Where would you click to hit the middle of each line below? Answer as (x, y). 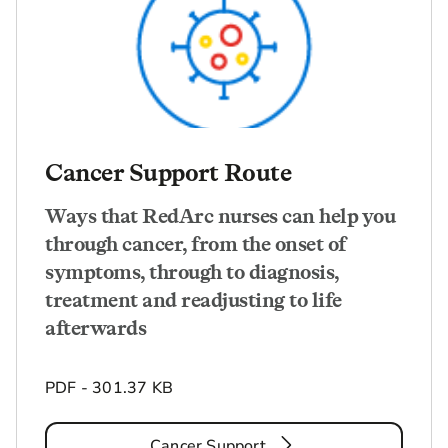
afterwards (95, 327)
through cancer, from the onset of (195, 243)
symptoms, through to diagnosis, (192, 271)
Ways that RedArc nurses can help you (220, 215)
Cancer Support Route (168, 172)
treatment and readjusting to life (193, 299)
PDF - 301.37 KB (109, 387)
